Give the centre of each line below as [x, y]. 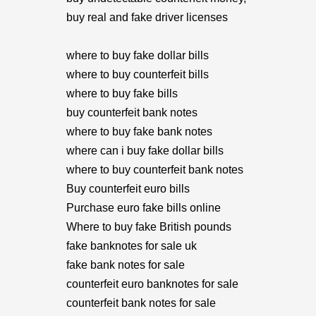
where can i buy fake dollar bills [145, 151]
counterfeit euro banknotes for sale [152, 284]
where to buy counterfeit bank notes [155, 170]
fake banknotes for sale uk [132, 246]
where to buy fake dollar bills [138, 55]
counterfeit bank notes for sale [141, 303]
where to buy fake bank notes [139, 132]
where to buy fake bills [122, 93]
